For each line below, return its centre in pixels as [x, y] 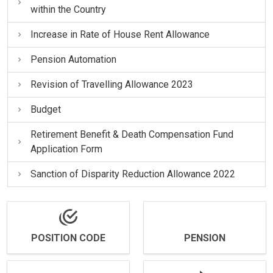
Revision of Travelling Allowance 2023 [112, 84]
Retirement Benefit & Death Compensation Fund [132, 134]
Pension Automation [73, 59]
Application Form [66, 149]
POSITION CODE [68, 238]
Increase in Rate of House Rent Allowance [120, 34]
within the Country [68, 9]
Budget [45, 109]
